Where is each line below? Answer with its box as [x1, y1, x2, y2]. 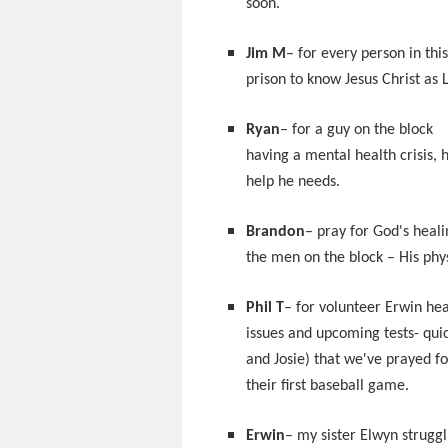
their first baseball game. [246, 378, 409, 394]
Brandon [246, 224, 305, 240]
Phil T [246, 300, 284, 316]
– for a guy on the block [280, 122, 433, 138]
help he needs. [246, 174, 340, 190]
